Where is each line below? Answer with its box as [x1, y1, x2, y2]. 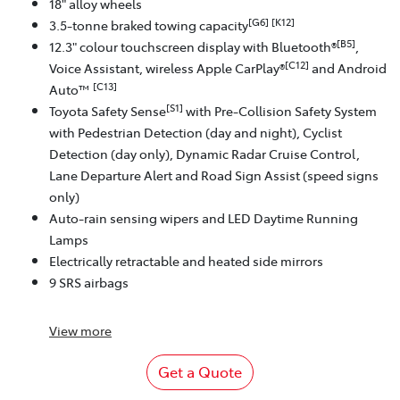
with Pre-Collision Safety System [183, 101, 377, 120]
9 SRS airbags [49, 272, 129, 291]
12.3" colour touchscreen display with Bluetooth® [49, 37, 337, 55]
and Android [309, 58, 387, 77]
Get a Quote [158, 361, 242, 381]
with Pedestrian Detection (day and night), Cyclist [49, 122, 342, 141]
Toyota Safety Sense [49, 101, 166, 120]
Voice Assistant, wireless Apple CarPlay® [49, 58, 285, 77]
